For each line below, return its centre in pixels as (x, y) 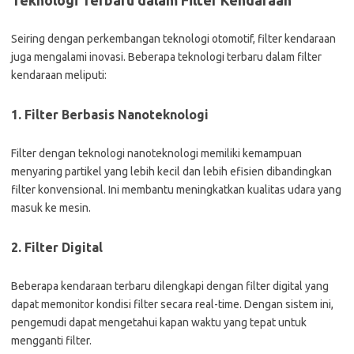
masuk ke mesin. (51, 208)
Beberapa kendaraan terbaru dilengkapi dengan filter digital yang (170, 286)
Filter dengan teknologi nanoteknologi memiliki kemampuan (156, 153)
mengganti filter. (51, 341)
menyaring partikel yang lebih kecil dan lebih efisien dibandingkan (171, 171)
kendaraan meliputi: (59, 75)
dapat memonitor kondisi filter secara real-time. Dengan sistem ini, (172, 304)
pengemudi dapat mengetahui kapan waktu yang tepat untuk (159, 322)
